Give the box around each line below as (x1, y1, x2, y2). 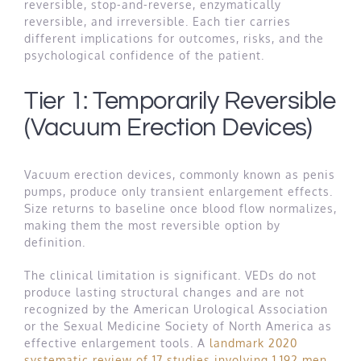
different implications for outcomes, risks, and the (24, 31, 324, 45)
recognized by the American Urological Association (24, 301, 328, 316)
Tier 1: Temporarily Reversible (24, 89, 336, 114)
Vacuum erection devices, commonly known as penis (24, 167, 335, 181)
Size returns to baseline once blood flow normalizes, (24, 201, 337, 215)
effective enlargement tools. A (24, 335, 210, 350)
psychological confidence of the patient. (24, 48, 264, 62)
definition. (24, 234, 85, 249)
